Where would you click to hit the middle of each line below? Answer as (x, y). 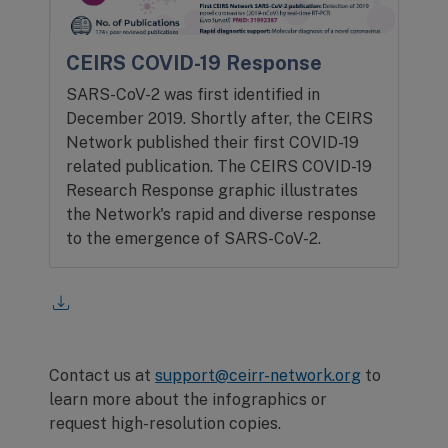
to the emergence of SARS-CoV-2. (194, 238)
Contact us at (102, 375)
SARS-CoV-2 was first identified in (193, 94)
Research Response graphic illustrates (212, 190)
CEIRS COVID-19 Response (194, 63)
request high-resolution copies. (165, 423)
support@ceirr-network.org (258, 375)
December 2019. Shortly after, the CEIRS (220, 118)
